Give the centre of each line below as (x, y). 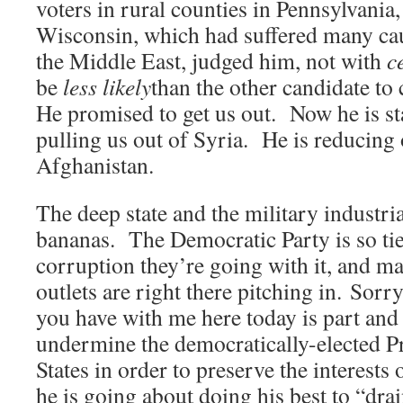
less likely (107, 87)
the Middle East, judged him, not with (211, 61)
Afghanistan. (95, 165)
